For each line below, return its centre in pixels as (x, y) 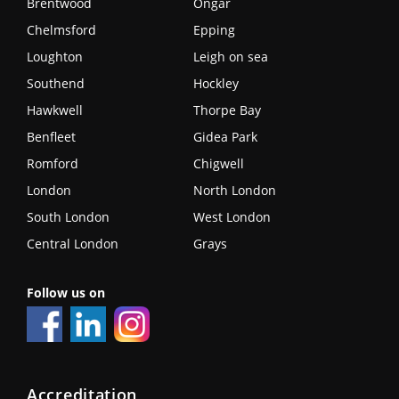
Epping (214, 30)
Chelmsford (61, 30)
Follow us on (66, 293)
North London (234, 191)
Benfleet (51, 137)
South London (68, 217)
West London (232, 217)
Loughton (55, 57)
